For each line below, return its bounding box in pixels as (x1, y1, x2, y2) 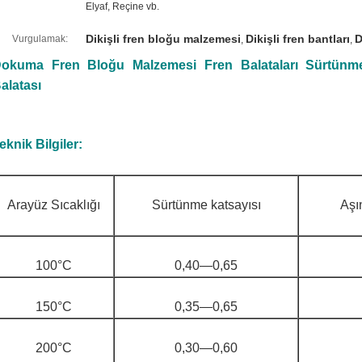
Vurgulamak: (12, 33, 68, 44)
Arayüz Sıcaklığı (6, 198, 100, 212)
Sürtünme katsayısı (151, 198, 261, 212)
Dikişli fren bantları (246, 32, 350, 45)
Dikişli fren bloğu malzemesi (86, 32, 241, 45)
